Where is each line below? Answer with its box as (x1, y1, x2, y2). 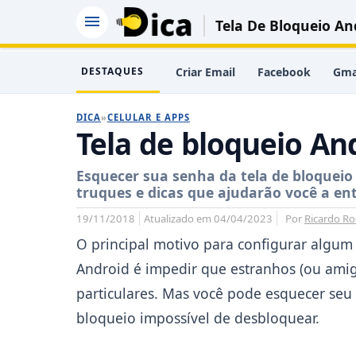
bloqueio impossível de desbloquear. (76, 308, 319, 327)
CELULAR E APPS (107, 111, 190, 123)
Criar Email (176, 64, 235, 79)
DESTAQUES (81, 64, 144, 78)
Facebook (257, 64, 311, 79)
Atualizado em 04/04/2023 (144, 211, 273, 226)
